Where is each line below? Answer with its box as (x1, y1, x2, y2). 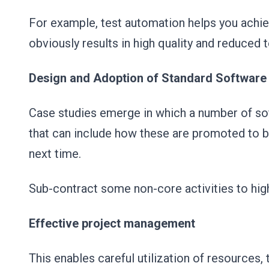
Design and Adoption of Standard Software (29, 71, 267, 85)
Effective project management (29, 216, 198, 231)
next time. (29, 147, 84, 161)
